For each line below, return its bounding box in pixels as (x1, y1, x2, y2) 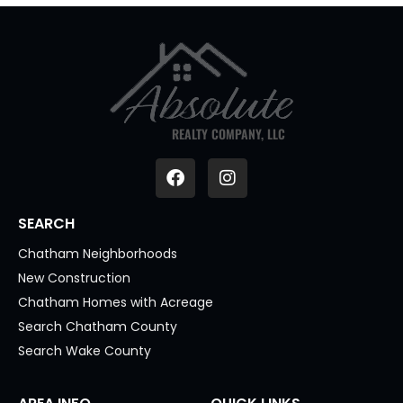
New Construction (18, 268, 130, 287)
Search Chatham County (18, 317, 177, 336)
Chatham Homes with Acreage (18, 292, 213, 311)
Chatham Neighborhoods (18, 244, 177, 263)
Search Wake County (18, 341, 151, 360)
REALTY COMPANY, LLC (172, 123, 285, 143)
